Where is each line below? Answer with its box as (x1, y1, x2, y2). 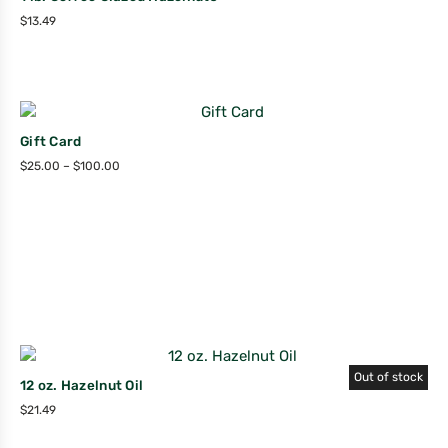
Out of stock (354, 370, 423, 384)
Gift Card (20, 132, 82, 149)
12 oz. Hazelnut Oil (20, 376, 144, 393)
